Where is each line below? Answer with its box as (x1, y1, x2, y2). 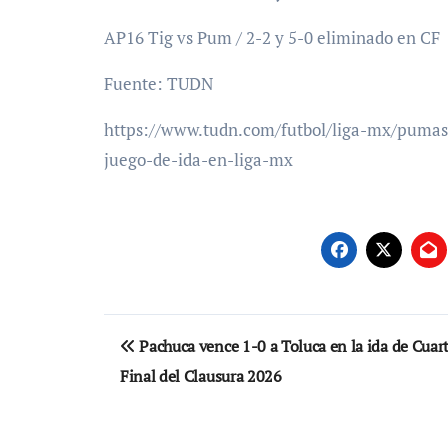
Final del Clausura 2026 (120, 364, 282, 387)
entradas (103, 393, 234, 436)
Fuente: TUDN (104, 71, 213, 95)
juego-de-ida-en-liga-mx (104, 147, 293, 171)
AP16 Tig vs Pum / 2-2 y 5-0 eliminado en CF (104, 25, 440, 49)
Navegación (103, 311, 278, 354)
